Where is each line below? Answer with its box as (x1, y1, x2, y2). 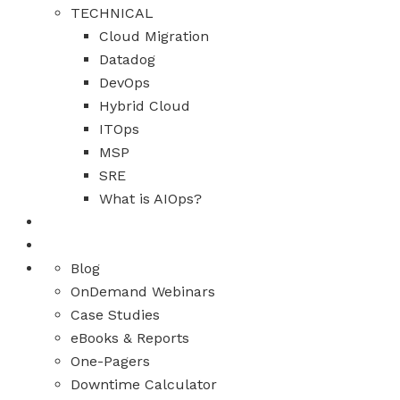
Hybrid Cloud (99, 97, 190, 115)
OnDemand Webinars (71, 283, 215, 301)
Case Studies (71, 306, 160, 324)
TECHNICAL (71, 4, 154, 22)
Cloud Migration (99, 28, 209, 46)
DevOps (99, 74, 150, 92)
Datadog (99, 51, 155, 69)
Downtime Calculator (71, 376, 217, 394)
